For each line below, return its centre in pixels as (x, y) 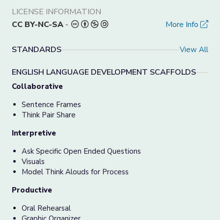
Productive (32, 190)
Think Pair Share (49, 115)
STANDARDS (37, 50)
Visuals (33, 162)
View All (194, 49)
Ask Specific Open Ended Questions (81, 151)
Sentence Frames (51, 105)
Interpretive (34, 133)
